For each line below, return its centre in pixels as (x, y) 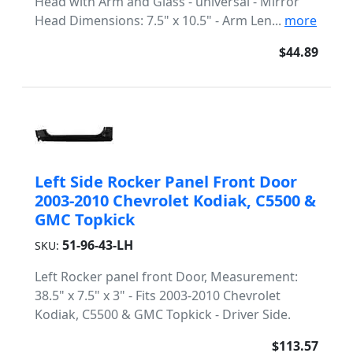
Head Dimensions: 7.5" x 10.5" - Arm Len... (160, 20)
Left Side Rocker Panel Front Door (166, 182)
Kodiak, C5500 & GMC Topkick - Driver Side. (163, 314)
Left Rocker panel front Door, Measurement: (166, 277)
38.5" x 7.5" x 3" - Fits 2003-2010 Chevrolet (158, 295)
